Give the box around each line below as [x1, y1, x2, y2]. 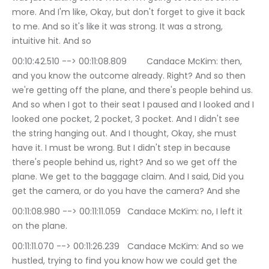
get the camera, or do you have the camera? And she [12, 185, 240, 198]
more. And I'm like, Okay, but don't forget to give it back [12, 6, 247, 19]
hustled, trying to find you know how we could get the [12, 255, 240, 267]
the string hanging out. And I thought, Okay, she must [12, 127, 239, 140]
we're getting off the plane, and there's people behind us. [12, 84, 255, 97]
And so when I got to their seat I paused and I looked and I [12, 98, 256, 111]
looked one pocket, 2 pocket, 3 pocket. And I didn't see [12, 113, 242, 125]
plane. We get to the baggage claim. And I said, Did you [12, 171, 246, 183]
